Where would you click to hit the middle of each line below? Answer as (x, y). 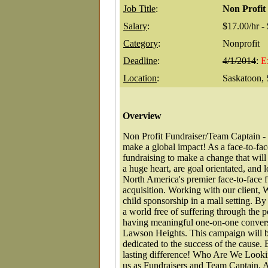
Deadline (140, 61)
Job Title (139, 9)
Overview (142, 116)
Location (140, 78)
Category (141, 44)
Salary (135, 26)
